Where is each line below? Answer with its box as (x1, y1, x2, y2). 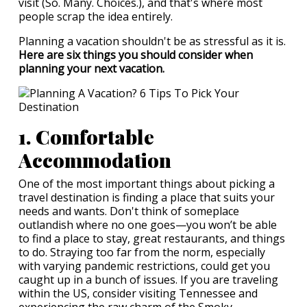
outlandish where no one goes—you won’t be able (19, 217, 277, 232)
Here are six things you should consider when (19, 47, 253, 62)
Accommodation (19, 147, 171, 173)
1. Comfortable (19, 123, 154, 149)
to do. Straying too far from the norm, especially (19, 245, 265, 260)
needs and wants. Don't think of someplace (19, 204, 239, 219)
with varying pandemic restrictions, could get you (19, 258, 270, 273)
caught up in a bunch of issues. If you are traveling (19, 272, 278, 287)
